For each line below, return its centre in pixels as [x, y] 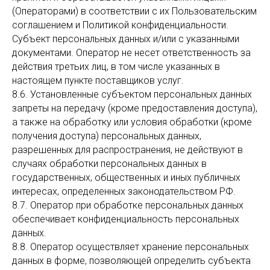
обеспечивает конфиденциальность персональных [126, 219]
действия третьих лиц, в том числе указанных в [116, 67]
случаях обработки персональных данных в [109, 164]
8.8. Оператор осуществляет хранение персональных [130, 247]
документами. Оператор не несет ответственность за [131, 53]
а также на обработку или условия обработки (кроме [132, 122]
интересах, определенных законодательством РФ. [124, 191]
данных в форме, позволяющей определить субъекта [131, 261]
